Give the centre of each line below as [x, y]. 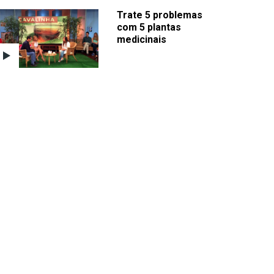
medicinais [142, 40]
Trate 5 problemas [160, 15]
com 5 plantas [149, 28]
